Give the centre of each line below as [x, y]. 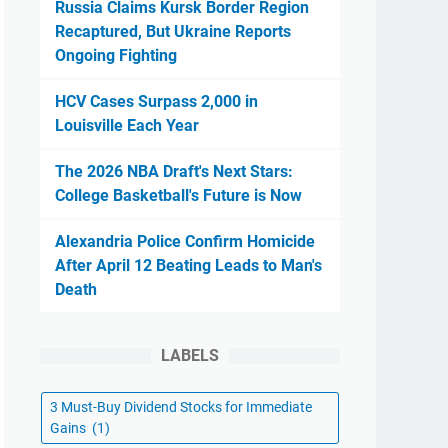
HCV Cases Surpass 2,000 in [156, 101]
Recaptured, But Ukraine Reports [173, 31]
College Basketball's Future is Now [178, 195]
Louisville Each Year [127, 125]
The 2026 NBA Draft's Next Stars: [174, 171]
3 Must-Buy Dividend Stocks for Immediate [181, 407]
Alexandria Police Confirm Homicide [185, 241]
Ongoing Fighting [116, 55]
